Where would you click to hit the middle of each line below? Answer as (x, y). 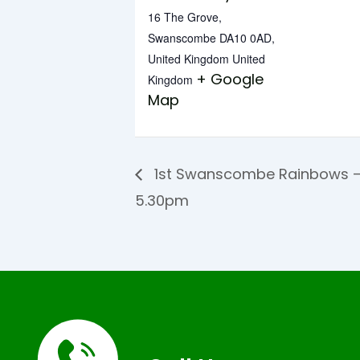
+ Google (230, 79)
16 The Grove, (185, 16)
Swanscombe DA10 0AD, (211, 37)
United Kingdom (188, 58)
